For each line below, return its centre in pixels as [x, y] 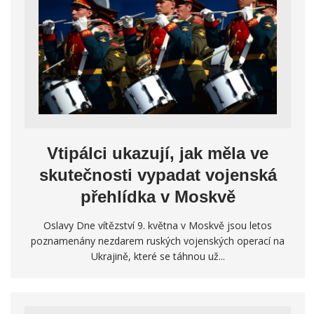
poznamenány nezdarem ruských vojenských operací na [158, 241]
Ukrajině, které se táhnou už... [158, 257]
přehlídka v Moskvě [158, 197]
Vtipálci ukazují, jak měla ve [158, 153]
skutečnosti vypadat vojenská [158, 175]
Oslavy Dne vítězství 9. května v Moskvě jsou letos [158, 226]
